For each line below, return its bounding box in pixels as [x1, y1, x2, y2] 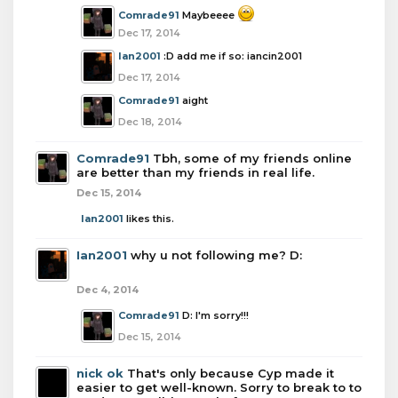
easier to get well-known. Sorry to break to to [76, 380, 362, 394]
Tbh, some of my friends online [153, 151, 352, 165]
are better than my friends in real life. [76, 165, 314, 179]
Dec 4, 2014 [76, 283, 139, 296]
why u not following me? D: [131, 248, 302, 262]
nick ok [76, 366, 123, 380]
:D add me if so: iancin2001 [163, 50, 302, 62]
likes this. [123, 212, 174, 225]
